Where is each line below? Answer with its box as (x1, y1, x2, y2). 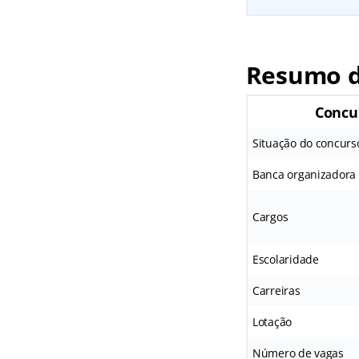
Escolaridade (252, 252, 319, 268)
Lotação (252, 314, 292, 330)
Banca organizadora (252, 167, 357, 183)
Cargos (252, 209, 288, 225)
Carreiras (252, 283, 301, 299)
